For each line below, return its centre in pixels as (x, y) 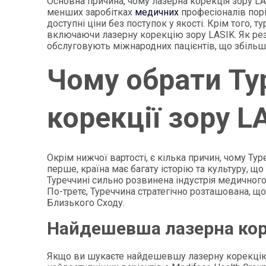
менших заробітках (91, 12)
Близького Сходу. (86, 202)
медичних (157, 12)
